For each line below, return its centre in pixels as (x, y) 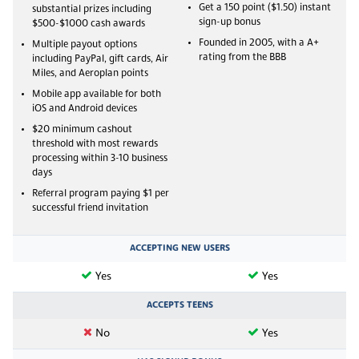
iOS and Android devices (85, 109)
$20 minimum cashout (82, 129)
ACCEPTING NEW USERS (179, 248)
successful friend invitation (90, 208)
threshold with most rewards (95, 144)
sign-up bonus (230, 22)
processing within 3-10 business (100, 158)
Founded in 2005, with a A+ (259, 43)
